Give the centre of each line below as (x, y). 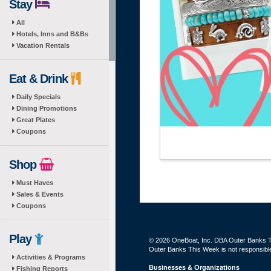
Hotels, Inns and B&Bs (52, 34)
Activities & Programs (51, 257)
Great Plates (36, 120)
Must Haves (35, 183)
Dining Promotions (47, 108)
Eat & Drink (40, 79)
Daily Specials (38, 97)
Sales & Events (40, 194)
